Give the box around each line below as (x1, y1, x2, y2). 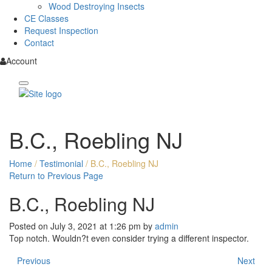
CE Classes (24, 12, 69, 25)
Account (6, 55, 37, 67)
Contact (24, 36, 54, 49)
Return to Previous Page (9, 169, 103, 182)
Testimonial (39, 157, 83, 170)
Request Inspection (24, 24, 98, 37)
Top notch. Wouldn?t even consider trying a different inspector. (9, 232, 249, 245)
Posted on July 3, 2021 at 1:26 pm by (9, 220, 155, 233)
